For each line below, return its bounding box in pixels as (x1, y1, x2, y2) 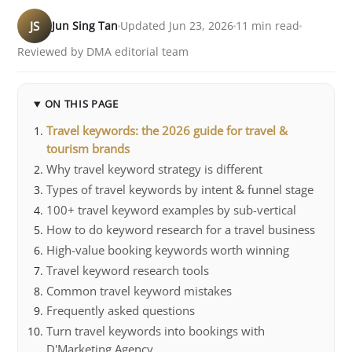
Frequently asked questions (46, 302, 196, 319)
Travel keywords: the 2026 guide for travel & (46, 123, 288, 139)
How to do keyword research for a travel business (46, 222, 316, 238)
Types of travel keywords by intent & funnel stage (46, 181, 314, 197)
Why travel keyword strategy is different (46, 161, 263, 178)
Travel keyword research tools (46, 262, 210, 278)
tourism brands (46, 141, 130, 157)
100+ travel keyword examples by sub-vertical (46, 201, 297, 218)
